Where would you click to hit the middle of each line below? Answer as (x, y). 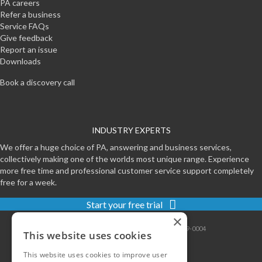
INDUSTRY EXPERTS (131, 130)
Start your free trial (124, 205)
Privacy (124, 229)
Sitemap (96, 229)
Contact (68, 229)
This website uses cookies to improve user (96, 255)
